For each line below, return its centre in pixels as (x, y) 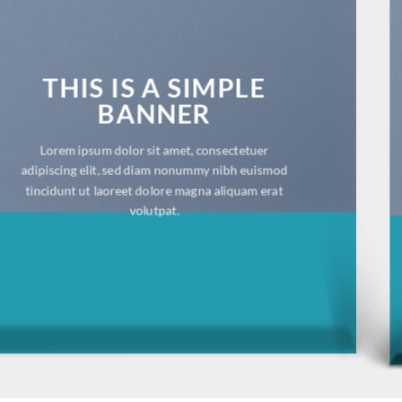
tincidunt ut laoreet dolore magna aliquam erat (154, 190)
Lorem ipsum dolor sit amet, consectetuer (154, 150)
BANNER (154, 114)
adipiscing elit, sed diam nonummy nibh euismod (154, 170)
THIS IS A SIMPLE (155, 88)
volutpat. (154, 211)
